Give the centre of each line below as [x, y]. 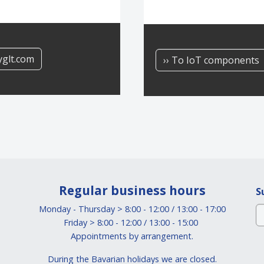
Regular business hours [132, 191]
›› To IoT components [211, 60]
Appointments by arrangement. [132, 236]
